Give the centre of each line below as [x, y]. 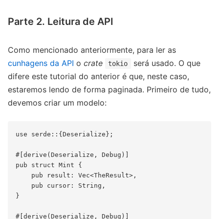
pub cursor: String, [61, 186]
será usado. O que [165, 63]
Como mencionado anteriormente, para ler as [92, 50]
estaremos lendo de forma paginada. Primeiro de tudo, [109, 90]
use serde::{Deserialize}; [65, 134]
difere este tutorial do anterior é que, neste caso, [99, 77]
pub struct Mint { [49, 165]
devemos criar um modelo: [57, 103]
